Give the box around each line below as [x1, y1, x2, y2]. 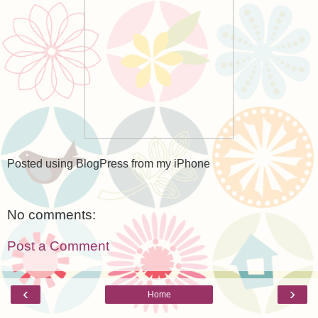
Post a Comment [7, 238, 109, 254]
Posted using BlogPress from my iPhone [7, 157, 210, 170]
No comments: [7, 207, 96, 223]
